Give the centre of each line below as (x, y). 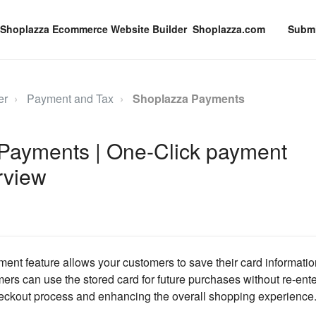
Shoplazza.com (229, 29)
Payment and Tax (70, 98)
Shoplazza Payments (188, 98)
